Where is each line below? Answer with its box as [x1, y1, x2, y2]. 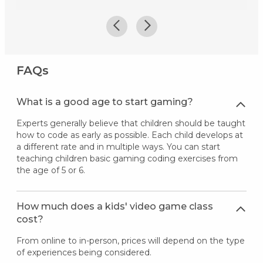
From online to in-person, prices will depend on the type [16, 235, 245, 247]
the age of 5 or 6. [16, 165, 85, 176]
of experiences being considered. [16, 247, 151, 258]
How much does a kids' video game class [16, 201, 213, 213]
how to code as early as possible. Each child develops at [16, 130, 243, 141]
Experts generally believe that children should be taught [16, 118, 245, 129]
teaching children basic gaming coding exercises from [16, 153, 238, 164]
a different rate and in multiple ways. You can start [16, 141, 220, 153]
